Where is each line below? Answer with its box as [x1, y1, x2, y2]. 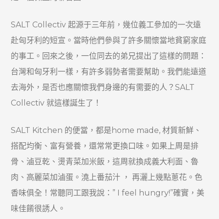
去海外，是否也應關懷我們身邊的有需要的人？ [11, 82, 175, 92]
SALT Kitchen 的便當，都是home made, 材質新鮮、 [11, 125, 202, 135]
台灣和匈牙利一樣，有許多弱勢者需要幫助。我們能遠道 [11, 66, 207, 76]
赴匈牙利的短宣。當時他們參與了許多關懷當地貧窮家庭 [11, 35, 207, 45]
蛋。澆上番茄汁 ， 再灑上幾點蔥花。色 [66, 172, 203, 182]
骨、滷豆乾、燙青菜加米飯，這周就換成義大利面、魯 [11, 156, 199, 166]
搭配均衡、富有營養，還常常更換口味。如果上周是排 [11, 141, 199, 151]
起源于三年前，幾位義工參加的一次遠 [68, 20, 201, 29]
